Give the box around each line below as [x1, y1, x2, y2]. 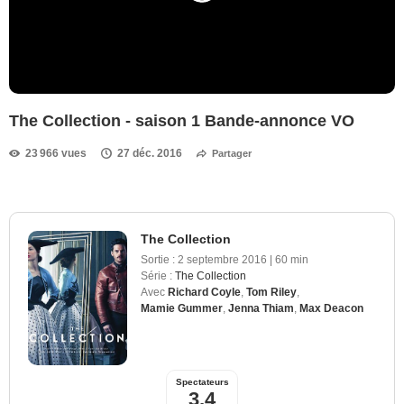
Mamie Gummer [141, 301, 223, 315]
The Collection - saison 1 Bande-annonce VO [9, 111, 354, 130]
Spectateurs [175, 376, 229, 387]
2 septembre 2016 [178, 252, 267, 266]
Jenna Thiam [228, 301, 294, 315]
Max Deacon [299, 301, 363, 315]
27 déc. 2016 [117, 146, 182, 160]
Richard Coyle [168, 285, 241, 298]
